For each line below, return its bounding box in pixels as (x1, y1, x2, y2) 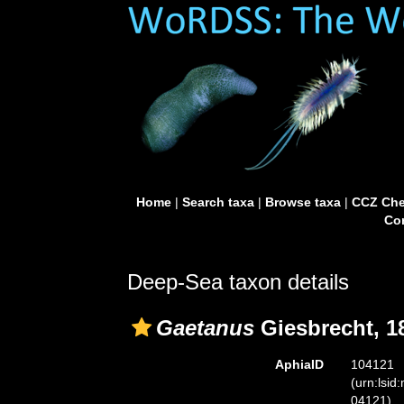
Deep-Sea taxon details (127, 270, 349, 294)
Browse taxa (264, 195, 341, 209)
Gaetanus (156, 316, 254, 340)
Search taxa (181, 195, 254, 209)
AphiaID (274, 357, 324, 372)
